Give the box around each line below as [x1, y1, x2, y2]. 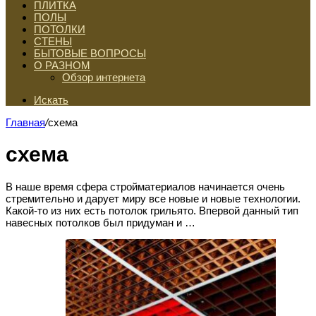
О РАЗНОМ [34, 59, 90, 71]
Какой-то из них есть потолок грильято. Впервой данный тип [6, 205, 298, 217]
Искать [34, 94, 68, 106]
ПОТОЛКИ [34, 23, 85, 35]
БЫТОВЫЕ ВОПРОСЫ [34, 47, 146, 59]
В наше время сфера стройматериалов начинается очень [6, 181, 285, 193]
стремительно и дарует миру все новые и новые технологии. [6, 193, 300, 205]
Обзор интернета [62, 71, 145, 83]
